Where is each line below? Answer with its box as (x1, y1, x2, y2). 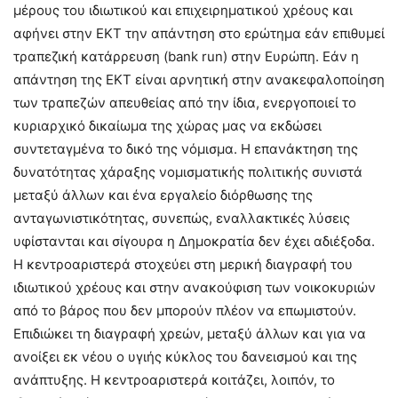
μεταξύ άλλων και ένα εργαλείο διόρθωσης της (13, 187, 313, 204)
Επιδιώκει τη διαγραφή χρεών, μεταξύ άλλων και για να (13, 325, 366, 343)
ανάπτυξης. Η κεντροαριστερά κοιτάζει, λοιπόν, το (13, 371, 335, 389)
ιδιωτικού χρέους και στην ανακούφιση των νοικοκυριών (13, 279, 376, 297)
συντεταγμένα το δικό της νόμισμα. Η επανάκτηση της (13, 140, 358, 158)
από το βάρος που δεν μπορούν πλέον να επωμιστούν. (13, 302, 356, 320)
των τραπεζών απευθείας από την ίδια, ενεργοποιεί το (13, 94, 356, 112)
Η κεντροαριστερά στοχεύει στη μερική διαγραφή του (13, 256, 353, 274)
